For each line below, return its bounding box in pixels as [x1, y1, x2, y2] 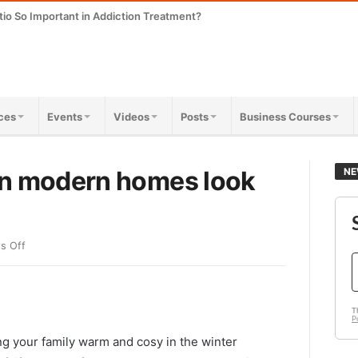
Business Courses [240, 109, 331, 123]
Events [47, 109, 82, 123]
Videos [113, 109, 149, 123]
